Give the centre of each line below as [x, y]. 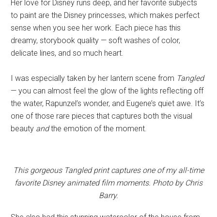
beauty [23, 128]
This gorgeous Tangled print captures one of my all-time [108, 170]
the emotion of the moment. [98, 128]
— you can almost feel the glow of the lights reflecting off [107, 91]
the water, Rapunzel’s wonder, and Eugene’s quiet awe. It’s [108, 103]
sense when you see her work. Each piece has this [96, 28]
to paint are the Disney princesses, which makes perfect [105, 15]
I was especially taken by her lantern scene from [94, 78]
